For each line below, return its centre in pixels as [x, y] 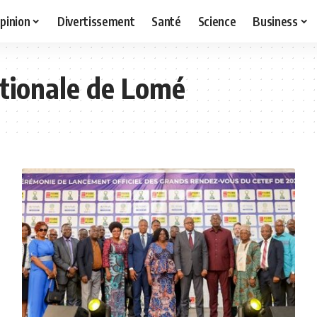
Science [217, 21]
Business [275, 21]
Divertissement [96, 21]
